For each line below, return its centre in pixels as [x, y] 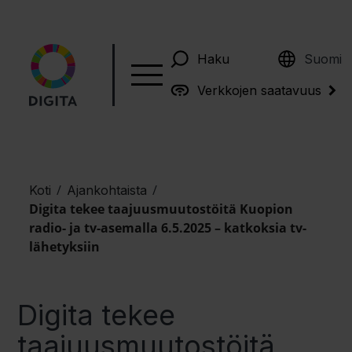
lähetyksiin [65, 247]
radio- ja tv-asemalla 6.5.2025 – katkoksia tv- [168, 228]
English [310, 52]
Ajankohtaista [107, 190]
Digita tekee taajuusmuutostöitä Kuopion [161, 209]
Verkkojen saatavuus [259, 90]
